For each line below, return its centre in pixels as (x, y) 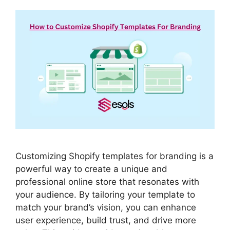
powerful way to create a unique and (91, 169)
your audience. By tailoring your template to (105, 195)
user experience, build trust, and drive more (106, 221)
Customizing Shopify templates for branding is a (114, 156)
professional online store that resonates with (107, 182)
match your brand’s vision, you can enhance (106, 208)
